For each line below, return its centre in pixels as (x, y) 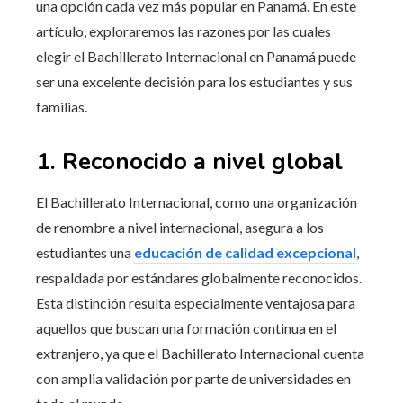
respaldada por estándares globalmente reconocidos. (199, 277)
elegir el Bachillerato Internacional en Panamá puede (196, 56)
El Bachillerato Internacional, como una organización (197, 201)
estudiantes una (85, 252)
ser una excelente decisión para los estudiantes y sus (194, 81)
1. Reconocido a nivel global (189, 161)
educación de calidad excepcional (245, 252)
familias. (62, 106)
